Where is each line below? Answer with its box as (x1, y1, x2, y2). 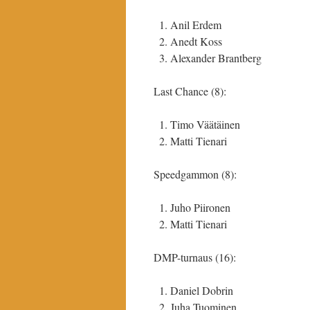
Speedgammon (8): (154, 167, 237, 181)
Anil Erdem (170, 17, 221, 32)
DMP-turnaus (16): (154, 250, 236, 264)
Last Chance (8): (154, 84, 226, 98)
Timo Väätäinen (170, 117, 240, 131)
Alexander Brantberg (170, 51, 262, 65)
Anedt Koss (170, 34, 222, 48)
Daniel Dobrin (170, 283, 233, 298)
